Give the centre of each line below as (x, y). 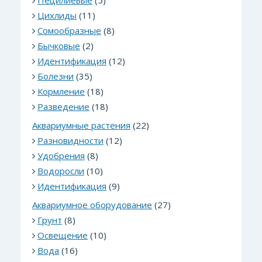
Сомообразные (69, 31)
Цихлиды (57, 15)
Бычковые (59, 46)
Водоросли (61, 171)
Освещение (63, 235)
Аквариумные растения (81, 125)
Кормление (61, 92)
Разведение (63, 107)
